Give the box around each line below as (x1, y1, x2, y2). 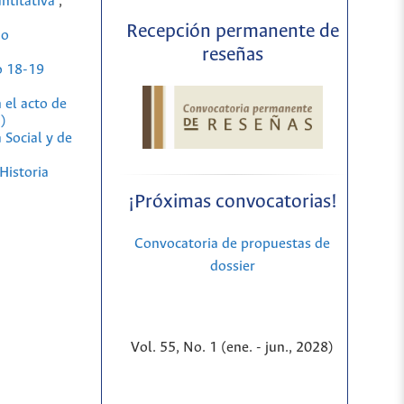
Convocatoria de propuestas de (134, 235, 331, 252)
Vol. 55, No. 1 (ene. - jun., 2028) (131, 339, 335, 355)
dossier (209, 258, 255, 274)
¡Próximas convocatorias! (127, 191, 337, 213)
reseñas (201, 45, 263, 67)
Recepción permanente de (125, 22, 339, 43)
